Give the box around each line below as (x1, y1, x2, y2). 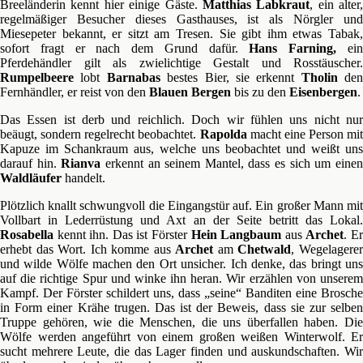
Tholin (301, 70, 338, 84)
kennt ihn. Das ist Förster (53, 228, 191, 241)
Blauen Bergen (146, 85, 231, 99)
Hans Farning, (249, 41, 337, 55)
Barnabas (106, 70, 160, 84)
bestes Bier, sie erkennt (160, 70, 301, 84)
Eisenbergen (289, 85, 357, 99)
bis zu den (231, 85, 289, 99)
